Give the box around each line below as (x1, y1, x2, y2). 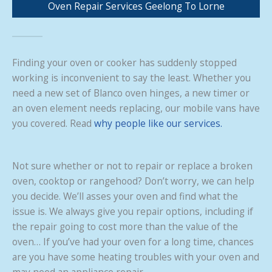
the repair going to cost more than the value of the (12, 219, 238, 233)
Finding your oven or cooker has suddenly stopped (12, 55, 237, 69)
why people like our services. (94, 116, 222, 130)
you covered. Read (12, 116, 94, 130)
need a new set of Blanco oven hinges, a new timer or (12, 86, 250, 100)
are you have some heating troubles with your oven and (12, 250, 259, 263)
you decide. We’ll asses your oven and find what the (12, 189, 238, 203)
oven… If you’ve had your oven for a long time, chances (12, 234, 254, 248)
